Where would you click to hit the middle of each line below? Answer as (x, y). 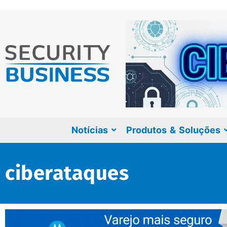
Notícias (89, 130)
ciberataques (67, 173)
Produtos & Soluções (173, 130)
